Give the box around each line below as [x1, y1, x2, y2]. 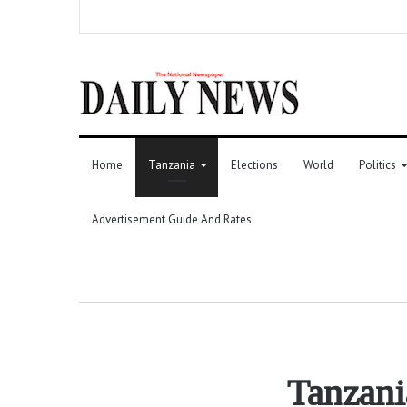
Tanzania [148, 156, 195, 173]
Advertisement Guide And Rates [92, 211, 252, 227]
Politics [359, 156, 396, 173]
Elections [231, 156, 278, 173]
